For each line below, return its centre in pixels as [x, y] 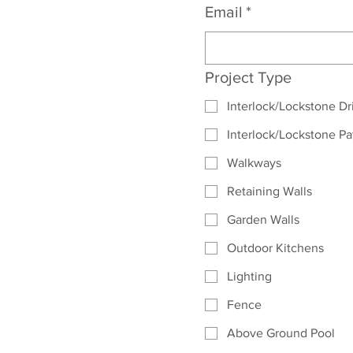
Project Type [248, 77]
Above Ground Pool [281, 333]
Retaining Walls [269, 191]
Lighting [249, 276]
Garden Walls [263, 219]
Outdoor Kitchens [275, 248]
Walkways [254, 163]
